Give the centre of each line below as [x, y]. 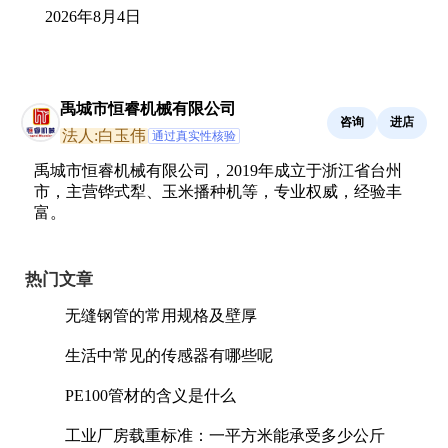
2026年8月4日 [93, 16]
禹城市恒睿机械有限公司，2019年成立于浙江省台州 [218, 170]
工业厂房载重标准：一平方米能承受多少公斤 [225, 435]
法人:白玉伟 [104, 135]
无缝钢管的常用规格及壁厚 [161, 315]
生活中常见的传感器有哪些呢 [169, 355]
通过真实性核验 [194, 135]
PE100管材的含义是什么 [150, 395]
